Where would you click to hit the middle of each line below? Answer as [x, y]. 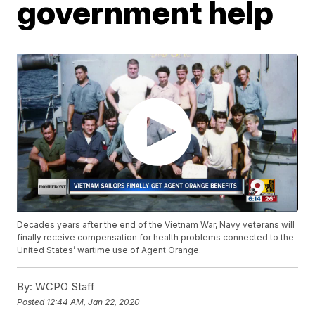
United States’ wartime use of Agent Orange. [109, 250]
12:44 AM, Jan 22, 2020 [94, 302]
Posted [32, 302]
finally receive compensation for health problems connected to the [156, 238]
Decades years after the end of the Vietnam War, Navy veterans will [156, 225]
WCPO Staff [64, 287]
